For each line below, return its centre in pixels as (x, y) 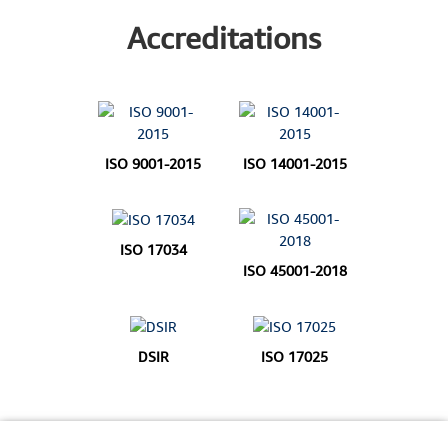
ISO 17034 (153, 250)
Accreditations (224, 38)
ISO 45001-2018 (294, 271)
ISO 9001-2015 (153, 164)
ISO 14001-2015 (294, 164)
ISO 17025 (295, 357)
